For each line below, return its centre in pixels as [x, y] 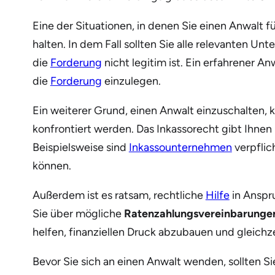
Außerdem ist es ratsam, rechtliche [119, 196]
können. [52, 166]
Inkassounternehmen [180, 148]
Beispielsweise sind [80, 148]
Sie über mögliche [78, 214]
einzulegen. [131, 81]
